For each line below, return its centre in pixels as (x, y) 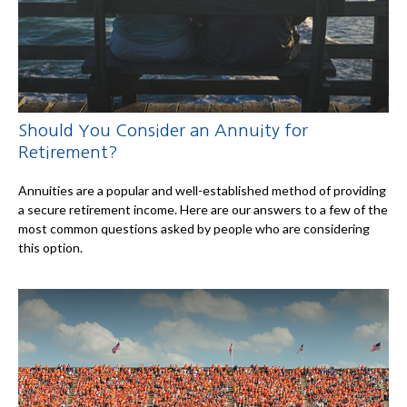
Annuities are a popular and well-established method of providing (202, 190)
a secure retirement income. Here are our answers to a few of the (203, 209)
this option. (50, 247)
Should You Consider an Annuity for (163, 131)
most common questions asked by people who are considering (194, 228)
